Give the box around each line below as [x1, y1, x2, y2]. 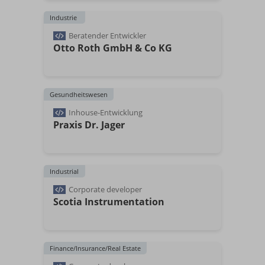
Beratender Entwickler [69, 30, 146, 41]
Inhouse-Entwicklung [69, 107, 143, 118]
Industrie [50, 13, 77, 22]
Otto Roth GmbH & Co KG [53, 41, 172, 54]
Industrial [50, 167, 79, 176]
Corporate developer [69, 184, 142, 195]
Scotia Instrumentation [53, 195, 164, 208]
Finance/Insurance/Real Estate [50, 244, 141, 253]
